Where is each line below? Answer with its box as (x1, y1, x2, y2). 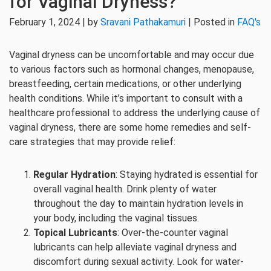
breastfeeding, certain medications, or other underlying (9, 78, 241, 90)
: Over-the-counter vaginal (117, 227, 228, 238)
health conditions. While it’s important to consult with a (9, 93, 243, 104)
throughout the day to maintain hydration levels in (33, 198, 243, 209)
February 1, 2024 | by (9, 16, 100, 28)
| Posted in (186, 16, 237, 28)
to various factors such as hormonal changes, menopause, (9, 64, 254, 75)
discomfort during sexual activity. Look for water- (33, 256, 244, 267)
